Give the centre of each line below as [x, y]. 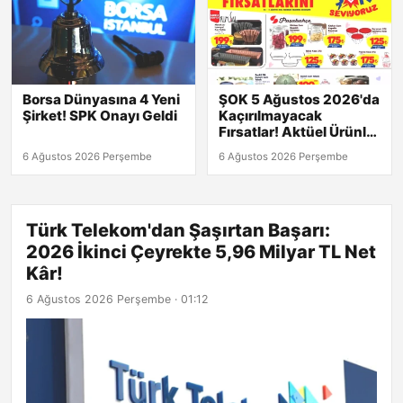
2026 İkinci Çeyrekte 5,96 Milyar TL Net [201, 251]
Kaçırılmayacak [270, 115]
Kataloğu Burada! [277, 148]
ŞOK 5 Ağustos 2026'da [299, 99]
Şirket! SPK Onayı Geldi [100, 115]
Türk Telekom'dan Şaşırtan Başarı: [178, 230]
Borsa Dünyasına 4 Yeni [101, 99]
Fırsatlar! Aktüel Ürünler [299, 131]
